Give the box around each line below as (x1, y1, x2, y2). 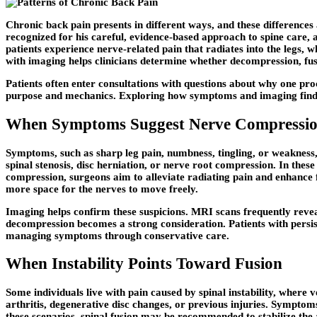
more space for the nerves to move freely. (6, 183, 198, 195)
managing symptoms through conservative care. (6, 229, 229, 241)
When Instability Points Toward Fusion (6, 255, 282, 273)
